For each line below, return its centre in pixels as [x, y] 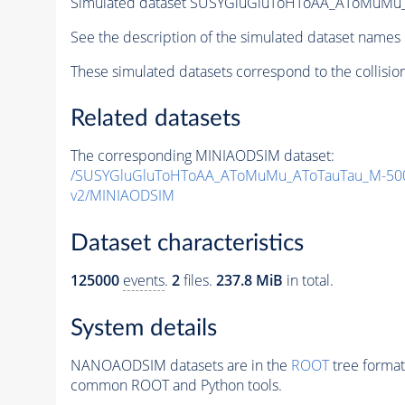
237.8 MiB [249, 280]
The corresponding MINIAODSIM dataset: [202, 156]
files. [198, 280]
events [143, 280]
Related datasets [155, 119]
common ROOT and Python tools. [176, 385]
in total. [308, 280]
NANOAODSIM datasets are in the [180, 365]
